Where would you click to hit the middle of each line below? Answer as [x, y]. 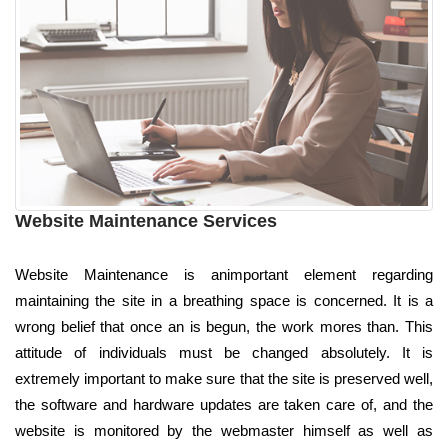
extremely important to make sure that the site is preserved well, [224, 379]
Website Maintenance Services [146, 221]
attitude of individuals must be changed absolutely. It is [224, 353]
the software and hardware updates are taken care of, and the [224, 405]
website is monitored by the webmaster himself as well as [224, 431]
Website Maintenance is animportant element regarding [224, 275]
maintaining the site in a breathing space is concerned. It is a [224, 301]
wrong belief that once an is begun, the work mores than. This [224, 327]
